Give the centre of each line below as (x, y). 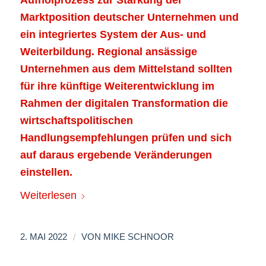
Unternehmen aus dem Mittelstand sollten (126, 69)
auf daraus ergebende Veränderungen (116, 155)
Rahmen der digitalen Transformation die (124, 103)
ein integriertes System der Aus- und (113, 34)
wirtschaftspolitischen (76, 120)
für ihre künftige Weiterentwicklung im (117, 86)
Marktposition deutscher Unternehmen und (129, 17)
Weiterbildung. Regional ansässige (108, 51)
